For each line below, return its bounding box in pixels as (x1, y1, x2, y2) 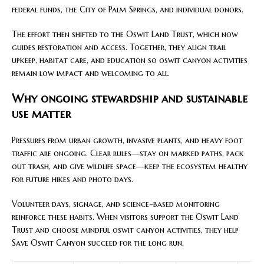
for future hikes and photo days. (12, 173, 133, 184)
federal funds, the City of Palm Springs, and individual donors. (12, 4, 243, 15)
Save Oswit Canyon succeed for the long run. (12, 237, 184, 248)
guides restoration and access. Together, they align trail (12, 41, 226, 52)
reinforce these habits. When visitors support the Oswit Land (12, 211, 239, 222)
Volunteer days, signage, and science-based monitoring (12, 198, 220, 209)
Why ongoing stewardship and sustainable (12, 91, 247, 106)
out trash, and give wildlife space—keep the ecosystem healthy (12, 160, 247, 171)
